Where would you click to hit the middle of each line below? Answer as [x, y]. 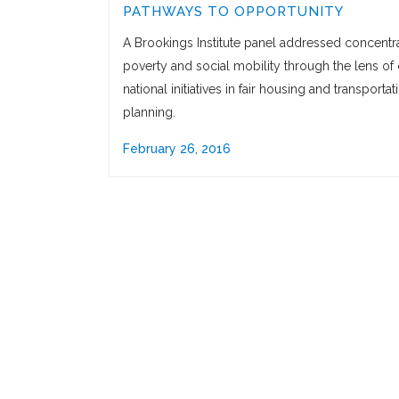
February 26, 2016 [177, 148]
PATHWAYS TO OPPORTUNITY [233, 11]
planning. [149, 112]
